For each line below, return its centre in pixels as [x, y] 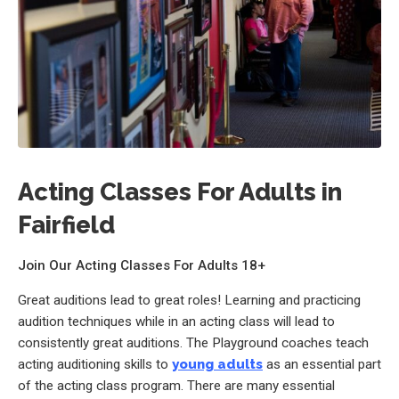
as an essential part [322, 365]
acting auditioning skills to [95, 365]
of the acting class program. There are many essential [176, 386]
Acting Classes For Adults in [180, 191]
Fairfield [66, 224]
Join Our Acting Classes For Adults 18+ [142, 265]
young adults [217, 365]
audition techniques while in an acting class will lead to [176, 322]
